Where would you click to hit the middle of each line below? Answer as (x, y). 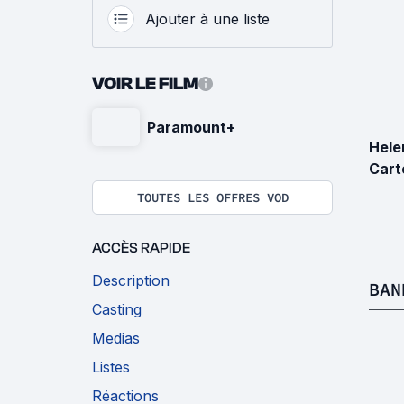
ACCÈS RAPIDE (141, 248)
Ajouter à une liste (207, 19)
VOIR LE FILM (145, 84)
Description (131, 281)
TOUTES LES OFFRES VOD (212, 198)
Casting (117, 310)
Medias (116, 339)
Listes (111, 367)
